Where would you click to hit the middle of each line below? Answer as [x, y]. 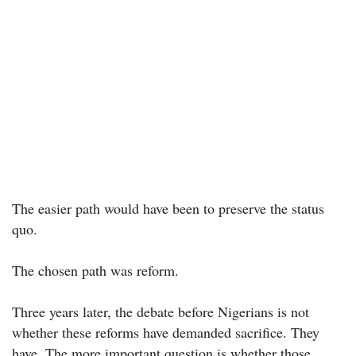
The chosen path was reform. [95, 271]
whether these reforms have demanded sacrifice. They [166, 333]
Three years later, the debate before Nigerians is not [161, 312]
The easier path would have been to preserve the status [168, 209]
